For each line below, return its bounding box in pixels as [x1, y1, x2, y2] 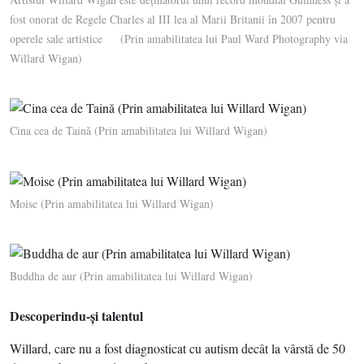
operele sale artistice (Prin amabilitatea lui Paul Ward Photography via [10, 31, 348, 46]
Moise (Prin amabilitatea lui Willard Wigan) [10, 195, 214, 211]
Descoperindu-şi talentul [10, 306, 143, 326]
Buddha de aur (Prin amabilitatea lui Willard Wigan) [10, 268, 253, 284]
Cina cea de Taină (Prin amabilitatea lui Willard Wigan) [10, 123, 267, 139]
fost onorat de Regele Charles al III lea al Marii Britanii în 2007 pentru [10, 11, 336, 27]
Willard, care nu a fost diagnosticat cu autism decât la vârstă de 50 [10, 340, 345, 357]
